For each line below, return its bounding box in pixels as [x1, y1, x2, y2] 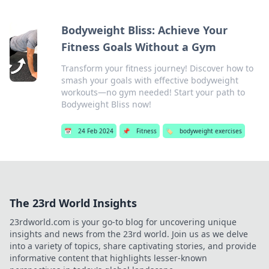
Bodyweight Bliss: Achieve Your [61, 23, 228, 37]
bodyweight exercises [179, 127, 242, 135]
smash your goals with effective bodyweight [61, 74, 238, 86]
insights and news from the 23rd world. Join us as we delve [10, 228, 248, 240]
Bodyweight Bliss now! [61, 98, 151, 110]
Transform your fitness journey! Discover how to [61, 62, 253, 74]
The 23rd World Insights [10, 196, 137, 210]
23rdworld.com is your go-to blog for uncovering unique [10, 216, 237, 228]
